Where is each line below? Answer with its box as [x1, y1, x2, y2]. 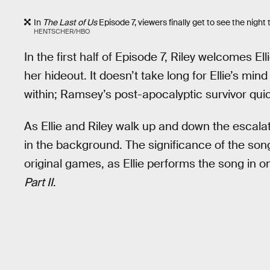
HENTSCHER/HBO [34, 27, 90, 36]
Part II [24, 174, 53, 190]
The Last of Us [43, 16, 97, 28]
